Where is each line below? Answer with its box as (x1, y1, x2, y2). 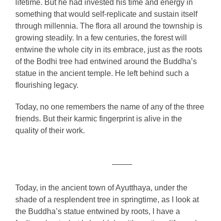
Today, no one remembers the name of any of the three (15, 102, 205, 111)
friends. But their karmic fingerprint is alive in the (15, 114, 183, 123)
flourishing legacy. (15, 80, 79, 89)
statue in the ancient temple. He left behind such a (15, 69, 189, 77)
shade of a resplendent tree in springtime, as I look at (15, 195, 199, 204)
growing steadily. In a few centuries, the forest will (15, 33, 187, 42)
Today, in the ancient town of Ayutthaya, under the (15, 183, 188, 192)
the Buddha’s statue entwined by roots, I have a (15, 207, 181, 216)
